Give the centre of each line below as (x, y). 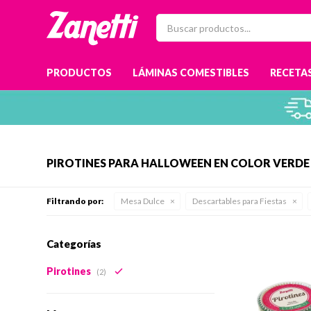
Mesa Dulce (143, 201)
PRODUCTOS (79, 73)
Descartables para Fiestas (240, 201)
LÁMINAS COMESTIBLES (191, 73)
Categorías (74, 244)
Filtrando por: (75, 201)
